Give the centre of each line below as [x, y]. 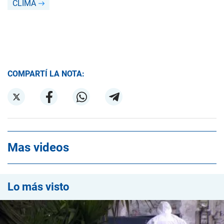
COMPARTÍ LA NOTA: [46, 74]
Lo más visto [38, 187]
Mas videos [38, 147]
